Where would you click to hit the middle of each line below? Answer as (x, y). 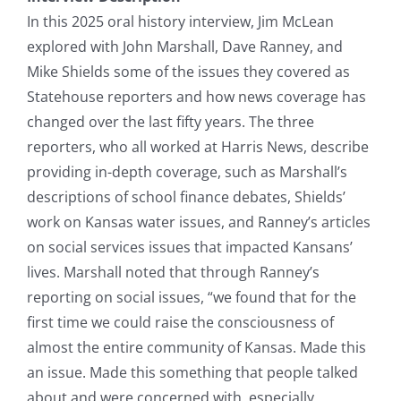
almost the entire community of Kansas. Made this (196, 347)
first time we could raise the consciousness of (180, 322)
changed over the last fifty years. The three (171, 121)
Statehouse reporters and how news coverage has (196, 96)
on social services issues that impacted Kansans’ (190, 247)
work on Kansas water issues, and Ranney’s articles (199, 222)
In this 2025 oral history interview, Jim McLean (180, 21)
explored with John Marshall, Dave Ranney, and (185, 46)
